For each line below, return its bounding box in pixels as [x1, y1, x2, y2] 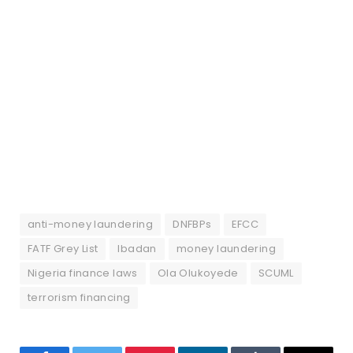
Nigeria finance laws [28, 266, 138, 281]
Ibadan [117, 241, 157, 257]
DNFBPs [173, 217, 212, 232]
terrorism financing [28, 290, 131, 306]
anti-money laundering [28, 217, 154, 232]
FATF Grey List [28, 241, 98, 257]
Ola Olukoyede [157, 266, 239, 281]
